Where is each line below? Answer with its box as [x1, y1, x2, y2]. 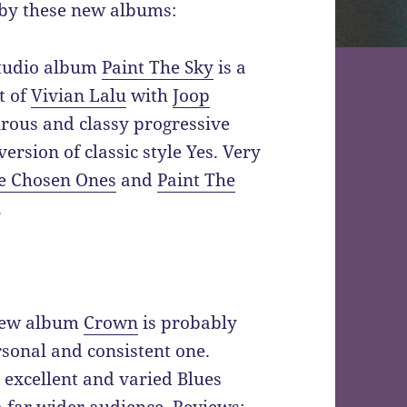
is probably [138, 311, 238, 335]
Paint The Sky [102, 55, 214, 80]
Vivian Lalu [31, 84, 127, 108]
